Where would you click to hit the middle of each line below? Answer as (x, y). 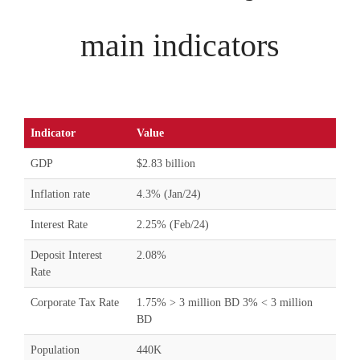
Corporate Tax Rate (75, 303)
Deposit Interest (66, 255)
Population (55, 350)
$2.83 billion (166, 164)
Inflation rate (60, 194)
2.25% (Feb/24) (173, 225)
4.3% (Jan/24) (169, 194)
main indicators (180, 45)
